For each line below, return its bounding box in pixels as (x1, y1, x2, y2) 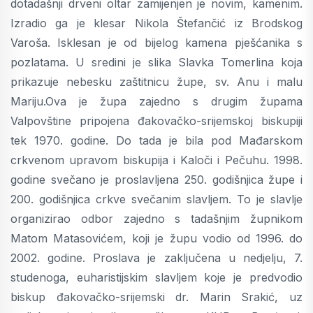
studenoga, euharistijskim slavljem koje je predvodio (10, 270, 303, 284)
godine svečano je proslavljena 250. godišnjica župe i (10, 173, 303, 187)
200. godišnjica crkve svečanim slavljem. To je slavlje (10, 192, 303, 206)
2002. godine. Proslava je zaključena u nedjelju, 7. (10, 251, 303, 265)
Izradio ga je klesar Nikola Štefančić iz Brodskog (10, 16, 303, 30)
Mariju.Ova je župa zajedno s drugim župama (10, 94, 303, 108)
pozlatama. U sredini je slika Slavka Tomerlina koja (10, 55, 303, 69)
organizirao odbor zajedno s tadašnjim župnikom (10, 212, 303, 226)
